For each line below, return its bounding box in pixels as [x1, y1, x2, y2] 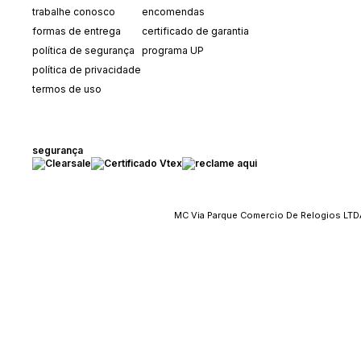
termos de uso [32, 83, 102, 95]
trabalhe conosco [32, 6, 115, 18]
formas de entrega [32, 25, 121, 37]
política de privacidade [32, 64, 141, 76]
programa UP [142, 44, 204, 56]
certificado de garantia [142, 25, 249, 37]
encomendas [142, 6, 205, 18]
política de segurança [32, 44, 135, 56]
